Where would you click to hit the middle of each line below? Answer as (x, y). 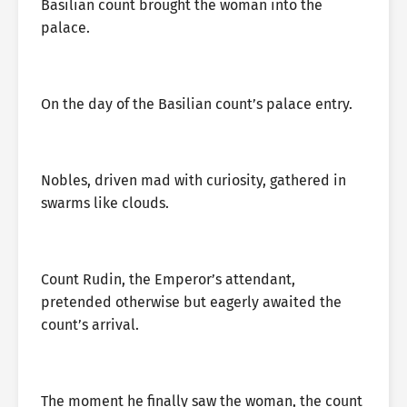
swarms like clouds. (105, 203)
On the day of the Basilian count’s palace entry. (197, 104)
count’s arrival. (90, 325)
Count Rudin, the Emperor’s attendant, (168, 279)
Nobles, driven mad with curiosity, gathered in (194, 180)
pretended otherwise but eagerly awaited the (191, 302)
